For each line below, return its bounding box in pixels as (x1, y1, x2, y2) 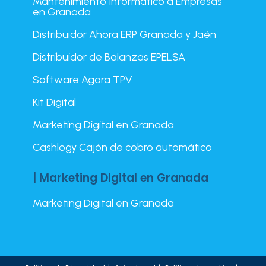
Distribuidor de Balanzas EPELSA (33, 50, 186, 64)
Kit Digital (33, 96, 77, 109)
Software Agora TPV (33, 73, 133, 87)
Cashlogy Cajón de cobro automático (33, 141, 213, 154)
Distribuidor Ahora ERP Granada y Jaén (33, 28, 217, 42)
